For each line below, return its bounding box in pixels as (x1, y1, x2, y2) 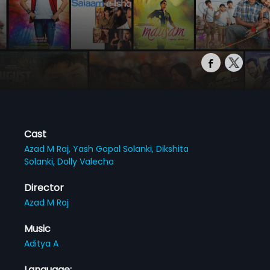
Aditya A (24, 237, 59, 250)
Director (24, 180, 64, 195)
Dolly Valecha (57, 155, 115, 168)
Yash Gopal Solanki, (73, 142, 157, 155)
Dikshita (156, 142, 189, 155)
